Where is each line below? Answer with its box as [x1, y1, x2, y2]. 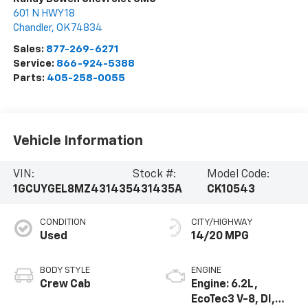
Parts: [12, 73, 47, 84]
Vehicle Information [12, 133, 143, 148]
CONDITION [39, 218, 86, 228]
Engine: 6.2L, [191, 279, 258, 291]
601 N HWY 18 [12, 8, 75, 19]
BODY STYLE [39, 266, 90, 276]
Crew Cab [39, 279, 91, 291]
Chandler [12, 23, 52, 34]
